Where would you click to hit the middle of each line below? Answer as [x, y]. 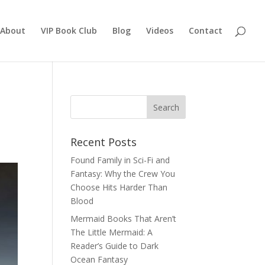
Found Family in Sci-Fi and [120, 160]
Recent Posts [104, 142]
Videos [160, 30]
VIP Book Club [69, 30]
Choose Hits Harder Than [119, 187]
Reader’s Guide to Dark [115, 246]
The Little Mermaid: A [112, 232]
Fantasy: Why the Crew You [123, 174]
